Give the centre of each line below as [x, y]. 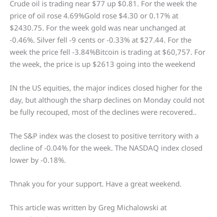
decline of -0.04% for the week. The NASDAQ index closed [106, 148]
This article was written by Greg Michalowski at [88, 208]
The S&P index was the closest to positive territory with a [104, 136]
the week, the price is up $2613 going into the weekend [102, 64]
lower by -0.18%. [38, 160]
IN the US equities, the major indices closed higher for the [106, 88]
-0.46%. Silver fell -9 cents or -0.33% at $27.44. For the [101, 40]
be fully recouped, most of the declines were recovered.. [103, 112]
